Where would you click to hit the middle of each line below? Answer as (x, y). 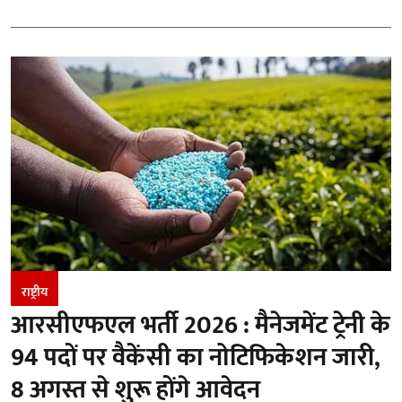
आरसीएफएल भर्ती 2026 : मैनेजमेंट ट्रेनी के (201, 325)
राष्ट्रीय (35, 292)
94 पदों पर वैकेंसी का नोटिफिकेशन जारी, (196, 357)
